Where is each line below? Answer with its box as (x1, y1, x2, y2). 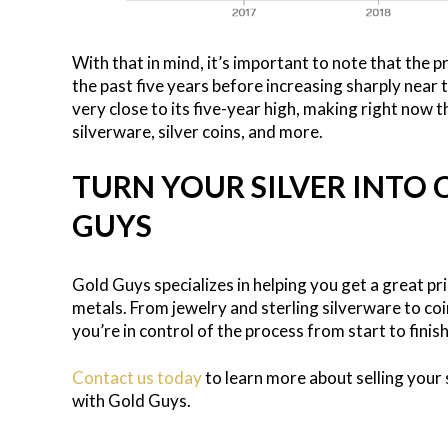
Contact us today (72, 367, 202, 388)
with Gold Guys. (72, 390, 191, 411)
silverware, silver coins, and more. (72, 121, 323, 142)
